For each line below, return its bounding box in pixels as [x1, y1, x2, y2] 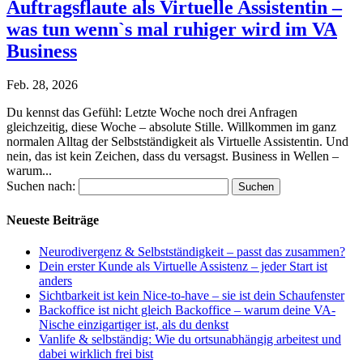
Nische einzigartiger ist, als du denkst [39, 317, 228, 331]
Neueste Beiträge [6, 212, 99, 227]
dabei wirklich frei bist [39, 346, 153, 361]
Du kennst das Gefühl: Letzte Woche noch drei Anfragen [6, 105, 297, 120]
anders [39, 273, 72, 288]
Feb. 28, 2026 [6, 78, 78, 92]
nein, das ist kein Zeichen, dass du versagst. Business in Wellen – [6, 149, 339, 164]
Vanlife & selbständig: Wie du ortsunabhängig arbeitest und [39, 331, 341, 346]
